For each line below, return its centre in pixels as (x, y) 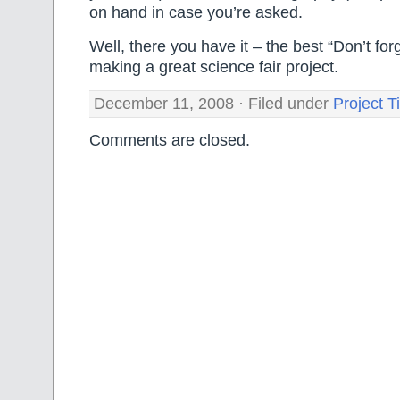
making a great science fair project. (214, 67)
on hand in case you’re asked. (196, 13)
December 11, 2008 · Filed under (213, 103)
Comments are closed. (170, 141)
